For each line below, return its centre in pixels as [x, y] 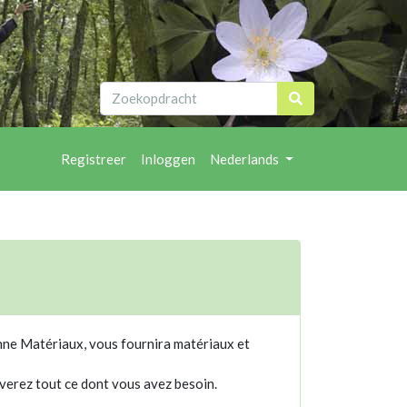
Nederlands [246, 159]
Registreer [94, 159]
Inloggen [169, 159]
